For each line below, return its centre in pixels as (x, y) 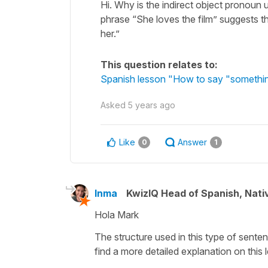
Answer (192, 142)
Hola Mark (117, 214)
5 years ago (152, 105)
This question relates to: (159, 64)
